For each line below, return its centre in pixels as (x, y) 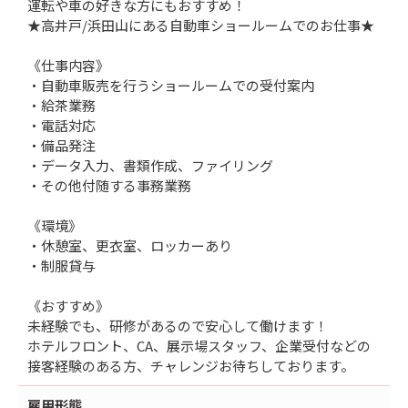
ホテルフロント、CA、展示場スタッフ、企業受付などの (199, 346)
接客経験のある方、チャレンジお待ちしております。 (191, 366)
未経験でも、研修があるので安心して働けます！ (178, 326)
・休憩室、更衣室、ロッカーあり (130, 246)
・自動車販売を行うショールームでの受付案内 (171, 86)
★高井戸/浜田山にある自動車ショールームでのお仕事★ (201, 25)
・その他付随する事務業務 (109, 186)
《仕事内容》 (68, 66)
